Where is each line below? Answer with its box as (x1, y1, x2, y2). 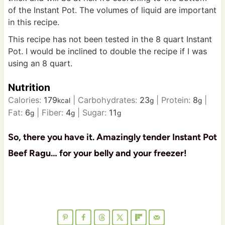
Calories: (8, 94, 44, 105)
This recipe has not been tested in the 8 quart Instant (8, 34, 212, 45)
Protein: (161, 94, 193, 105)
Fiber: (41, 107, 66, 118)
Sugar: (82, 107, 109, 118)
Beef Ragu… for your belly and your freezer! (8, 147, 189, 159)
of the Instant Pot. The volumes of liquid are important (8, 5, 216, 16)
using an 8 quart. (8, 58, 75, 69)
